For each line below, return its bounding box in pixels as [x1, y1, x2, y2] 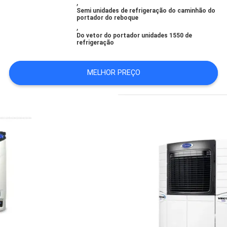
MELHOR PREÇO [87, 68, 140, 77]
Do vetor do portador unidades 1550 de [77, 32, 193, 40]
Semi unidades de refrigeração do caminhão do [77, 7, 216, 15]
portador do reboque [77, 14, 139, 22]
